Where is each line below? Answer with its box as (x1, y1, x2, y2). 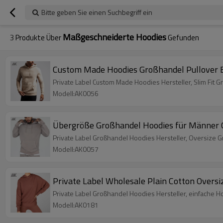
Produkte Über (14, 32, 63, 43)
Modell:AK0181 (53, 200, 99, 210)
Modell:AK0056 (53, 88, 99, 99)
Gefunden (166, 32, 199, 43)
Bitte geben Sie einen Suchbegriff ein (41, 7, 152, 17)
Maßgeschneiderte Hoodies (63, 30, 166, 44)
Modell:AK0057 (53, 144, 99, 154)
